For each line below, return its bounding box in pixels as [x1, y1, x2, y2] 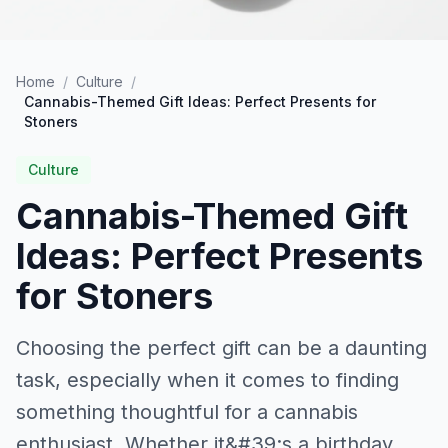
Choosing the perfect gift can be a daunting [16, 336, 427, 360]
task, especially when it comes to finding [16, 368, 399, 392]
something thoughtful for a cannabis [16, 400, 358, 424]
